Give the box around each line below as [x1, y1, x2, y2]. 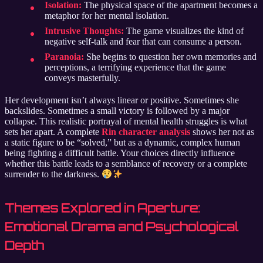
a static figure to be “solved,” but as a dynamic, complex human [5, 137, 240, 148]
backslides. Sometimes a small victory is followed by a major [5, 106, 230, 116]
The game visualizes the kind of [124, 26, 244, 36]
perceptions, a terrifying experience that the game [45, 62, 226, 73]
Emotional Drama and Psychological [5, 219, 238, 234]
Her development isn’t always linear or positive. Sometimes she [5, 95, 239, 106]
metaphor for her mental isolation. [45, 11, 169, 21]
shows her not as [190, 127, 254, 137]
